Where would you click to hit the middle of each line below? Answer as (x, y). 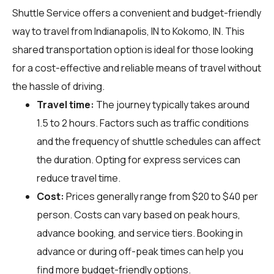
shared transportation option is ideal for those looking (133, 49)
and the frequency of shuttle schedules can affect (149, 141)
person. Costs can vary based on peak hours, (139, 214)
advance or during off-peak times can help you (140, 251)
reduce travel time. (79, 178)
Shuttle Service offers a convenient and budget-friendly (137, 13)
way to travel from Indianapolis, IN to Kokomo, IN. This (128, 31)
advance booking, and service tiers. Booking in (140, 233)
